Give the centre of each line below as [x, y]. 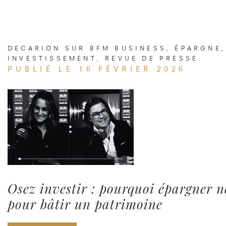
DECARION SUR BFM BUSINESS [87, 48]
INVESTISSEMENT [52, 58]
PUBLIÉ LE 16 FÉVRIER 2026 [97, 69]
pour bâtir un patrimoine [85, 204]
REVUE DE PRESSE [152, 58]
